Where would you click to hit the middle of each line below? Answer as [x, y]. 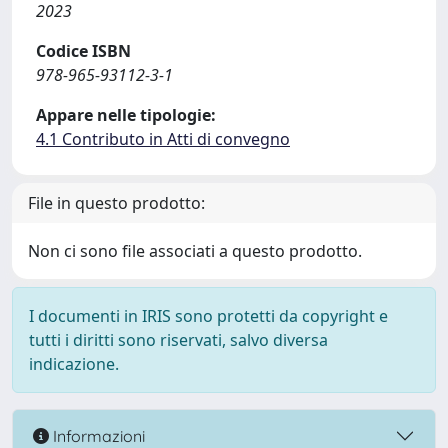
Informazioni [97, 435]
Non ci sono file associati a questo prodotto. [195, 251]
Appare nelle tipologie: [126, 115]
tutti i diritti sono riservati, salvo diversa [178, 340]
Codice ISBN [83, 51]
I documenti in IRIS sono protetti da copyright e [208, 316]
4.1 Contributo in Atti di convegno [163, 139]
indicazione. [74, 364]
